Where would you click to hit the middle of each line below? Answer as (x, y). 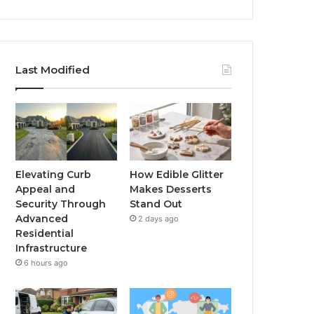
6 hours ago (46, 262)
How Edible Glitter (177, 174)
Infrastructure (52, 248)
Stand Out (156, 204)
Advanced (42, 218)
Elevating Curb (54, 174)
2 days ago (159, 218)
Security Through (61, 204)
